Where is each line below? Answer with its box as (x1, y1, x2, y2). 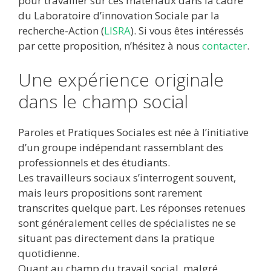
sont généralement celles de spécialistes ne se (18, 215, 236, 230)
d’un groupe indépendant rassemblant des (18, 140, 223, 154)
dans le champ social (18, 88, 188, 114)
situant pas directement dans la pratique (18, 230, 215, 245)
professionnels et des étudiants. (18, 155, 170, 169)
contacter (202, 39, 247, 53)
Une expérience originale (18, 67, 224, 92)
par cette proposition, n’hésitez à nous (18, 39, 202, 53)
